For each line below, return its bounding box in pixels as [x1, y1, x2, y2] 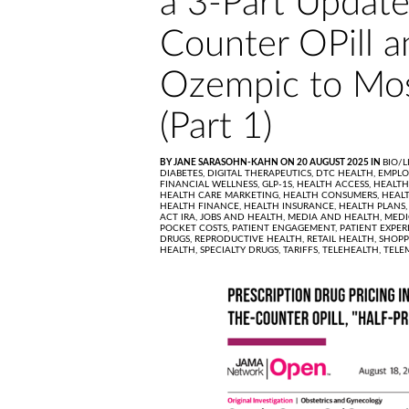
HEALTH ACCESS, [297, 180, 373, 189]
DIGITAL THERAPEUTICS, [207, 169, 316, 178]
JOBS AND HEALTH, [200, 213, 288, 222]
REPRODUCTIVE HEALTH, [194, 235, 307, 244]
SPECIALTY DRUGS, [200, 246, 283, 255]
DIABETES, [160, 169, 207, 178]
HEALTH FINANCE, [160, 202, 244, 211]
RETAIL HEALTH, [307, 235, 379, 244]
